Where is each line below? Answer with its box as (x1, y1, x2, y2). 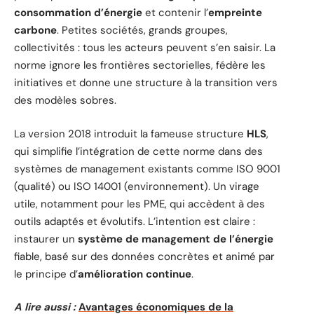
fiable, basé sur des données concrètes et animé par (14, 249, 275, 264)
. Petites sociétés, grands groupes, (57, 23, 228, 38)
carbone (14, 23, 57, 38)
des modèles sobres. (14, 93, 116, 108)
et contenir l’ (142, 6, 208, 20)
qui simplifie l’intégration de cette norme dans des (14, 144, 263, 158)
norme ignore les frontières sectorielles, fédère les (14, 58, 266, 73)
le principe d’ (14, 266, 78, 281)
